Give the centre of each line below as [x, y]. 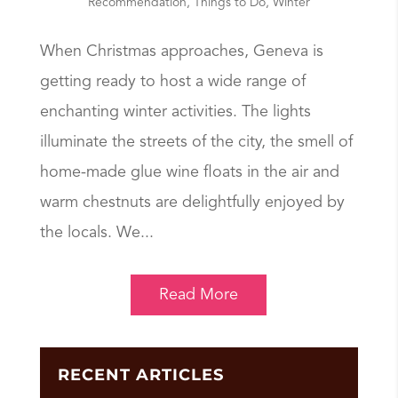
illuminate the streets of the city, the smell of [196, 143]
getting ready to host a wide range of [172, 82]
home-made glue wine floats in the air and [189, 173]
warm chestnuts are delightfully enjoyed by [192, 203]
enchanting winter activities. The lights [175, 112]
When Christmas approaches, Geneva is [181, 52]
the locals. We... [96, 233]
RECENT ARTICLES [140, 374]
